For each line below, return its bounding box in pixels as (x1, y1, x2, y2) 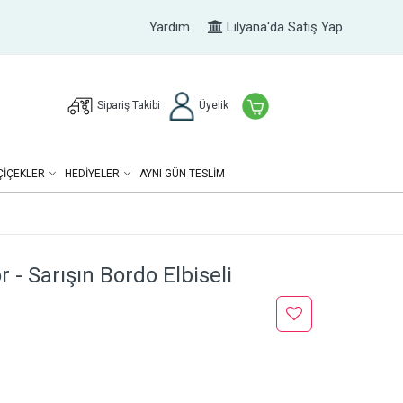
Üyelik (195, 99, 228, 112)
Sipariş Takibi (96, 99, 160, 112)
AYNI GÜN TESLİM (139, 167, 225, 180)
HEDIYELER (64, 167, 120, 180)
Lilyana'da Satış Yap (222, 19, 343, 35)
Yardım (148, 19, 190, 35)
